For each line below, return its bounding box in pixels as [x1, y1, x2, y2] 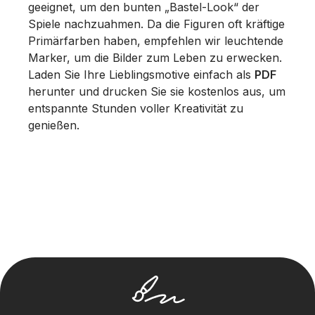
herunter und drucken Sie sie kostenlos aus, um [28, 84, 285, 98]
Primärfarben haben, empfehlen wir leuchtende [28, 33, 283, 48]
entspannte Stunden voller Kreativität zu [28, 101, 243, 115]
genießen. [28, 117, 79, 132]
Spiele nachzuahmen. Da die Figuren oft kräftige [28, 16, 285, 31]
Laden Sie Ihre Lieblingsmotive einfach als [28, 67, 255, 82]
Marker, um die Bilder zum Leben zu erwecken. [28, 50, 282, 65]
